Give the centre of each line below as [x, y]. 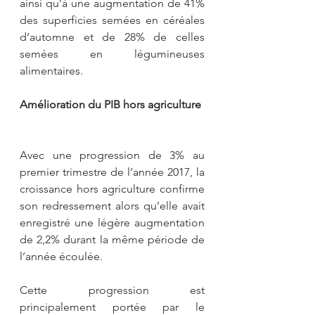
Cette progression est [112, 290]
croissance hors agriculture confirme [112, 188]
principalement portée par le [112, 307]
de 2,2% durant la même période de [112, 239]
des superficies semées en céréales [112, 20]
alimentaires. [51, 70]
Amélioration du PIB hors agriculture [110, 104]
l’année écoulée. [61, 256]
